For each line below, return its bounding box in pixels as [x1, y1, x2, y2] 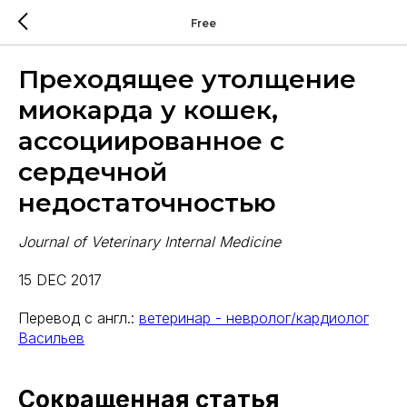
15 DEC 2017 [18, 271, 102, 289]
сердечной [18, 156, 167, 187]
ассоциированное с [18, 125, 284, 156]
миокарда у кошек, [18, 94, 278, 125]
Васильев [18, 329, 84, 347]
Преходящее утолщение [18, 64, 356, 94]
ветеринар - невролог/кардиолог [139, 309, 369, 327]
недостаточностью [18, 187, 276, 218]
